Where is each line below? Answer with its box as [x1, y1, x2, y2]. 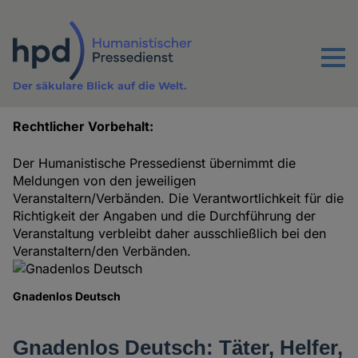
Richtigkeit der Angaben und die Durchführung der [13, 208, 316, 225]
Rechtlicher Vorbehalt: [13, 118, 154, 135]
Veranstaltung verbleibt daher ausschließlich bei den [13, 225, 327, 242]
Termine [13, 135, 90, 159]
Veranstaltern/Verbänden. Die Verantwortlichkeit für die [13, 190, 344, 207]
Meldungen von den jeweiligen [13, 173, 197, 189]
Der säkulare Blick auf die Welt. [13, 79, 187, 93]
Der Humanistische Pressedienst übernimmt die [13, 155, 296, 172]
